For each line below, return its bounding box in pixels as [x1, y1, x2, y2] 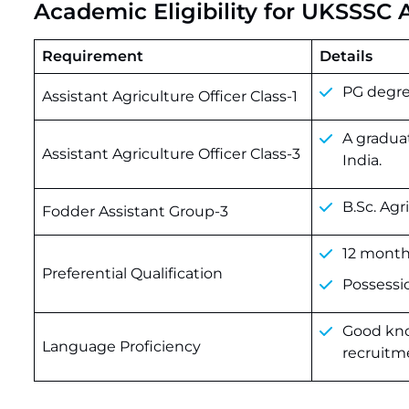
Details [320, 47, 372, 65]
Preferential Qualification [42, 265, 223, 282]
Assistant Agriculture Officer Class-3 [42, 145, 300, 163]
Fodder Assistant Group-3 [42, 203, 228, 220]
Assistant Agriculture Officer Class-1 [42, 88, 298, 105]
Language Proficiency [42, 338, 201, 355]
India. [342, 152, 382, 169]
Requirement [42, 47, 143, 65]
